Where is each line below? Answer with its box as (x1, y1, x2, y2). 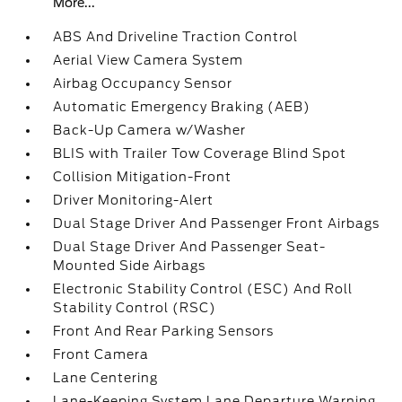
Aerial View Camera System (53, 53, 244, 67)
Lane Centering (53, 371, 159, 385)
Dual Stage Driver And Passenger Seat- (53, 240, 327, 254)
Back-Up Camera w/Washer (53, 123, 247, 137)
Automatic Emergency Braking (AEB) (53, 100, 311, 114)
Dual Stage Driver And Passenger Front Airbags (53, 216, 380, 231)
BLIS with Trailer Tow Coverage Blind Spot (53, 146, 347, 161)
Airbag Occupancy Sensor (53, 76, 233, 91)
